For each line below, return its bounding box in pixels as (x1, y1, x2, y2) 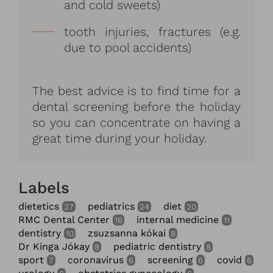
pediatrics (88, 200, 135, 213)
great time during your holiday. (32, 130, 207, 146)
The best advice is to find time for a (32, 83, 241, 98)
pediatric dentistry (113, 241, 201, 253)
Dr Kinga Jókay (18, 241, 90, 253)
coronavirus (68, 254, 124, 266)
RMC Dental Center (18, 214, 110, 226)
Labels (18, 178, 69, 197)
